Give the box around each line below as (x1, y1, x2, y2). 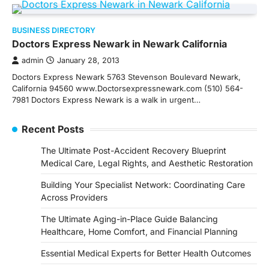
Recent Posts (22, 123, 84, 135)
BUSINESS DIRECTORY (12, 26, 95, 35)
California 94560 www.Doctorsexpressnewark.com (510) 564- (12, 83, 243, 93)
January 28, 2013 (57, 56, 119, 65)
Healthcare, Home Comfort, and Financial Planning (41, 226, 238, 237)
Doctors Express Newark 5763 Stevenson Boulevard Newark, (12, 72, 241, 82)
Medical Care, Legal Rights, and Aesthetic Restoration (41, 158, 253, 168)
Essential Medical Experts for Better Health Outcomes (41, 248, 251, 258)
